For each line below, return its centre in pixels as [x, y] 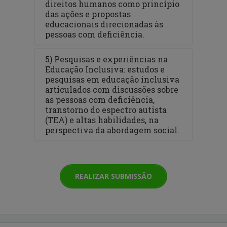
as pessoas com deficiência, [100, 99]
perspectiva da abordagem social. [112, 130]
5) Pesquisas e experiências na [107, 59]
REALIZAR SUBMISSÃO [113, 176]
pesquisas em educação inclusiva [112, 79]
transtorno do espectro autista [106, 109]
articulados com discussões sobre [112, 89]
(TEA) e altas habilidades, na [102, 120]
